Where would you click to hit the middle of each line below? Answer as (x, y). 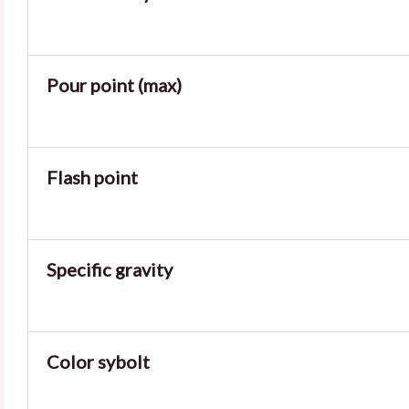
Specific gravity (110, 269)
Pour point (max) (114, 85)
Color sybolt (98, 362)
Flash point (92, 177)
